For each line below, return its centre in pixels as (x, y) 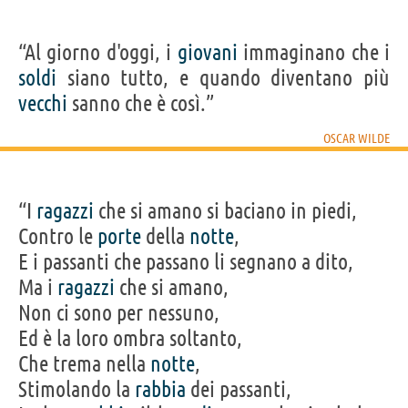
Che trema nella (84, 363)
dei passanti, (239, 389)
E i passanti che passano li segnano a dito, (186, 261)
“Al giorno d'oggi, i (98, 52)
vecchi (43, 103)
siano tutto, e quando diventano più (223, 77)
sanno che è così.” (141, 103)
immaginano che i (314, 52)
